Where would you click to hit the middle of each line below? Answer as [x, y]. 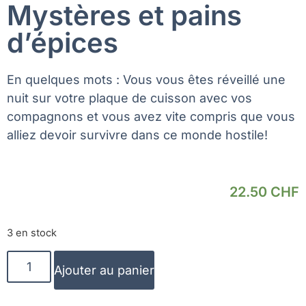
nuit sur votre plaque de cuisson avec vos [129, 98]
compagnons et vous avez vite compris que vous [151, 117]
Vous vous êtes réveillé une [204, 80]
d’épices [62, 43]
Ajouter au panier [105, 270]
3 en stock [32, 233]
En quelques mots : [65, 80]
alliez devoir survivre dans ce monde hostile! [137, 135]
